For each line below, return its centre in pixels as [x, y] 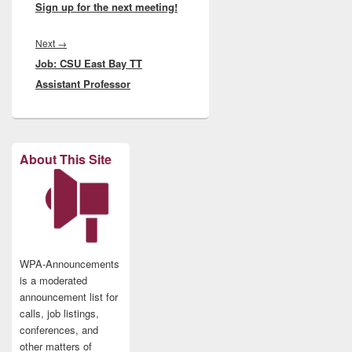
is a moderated [53, 280]
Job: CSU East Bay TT [89, 63]
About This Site [66, 159]
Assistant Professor [83, 84]
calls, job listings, [59, 313]
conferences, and [59, 330]
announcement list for [69, 297]
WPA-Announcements [70, 264]
